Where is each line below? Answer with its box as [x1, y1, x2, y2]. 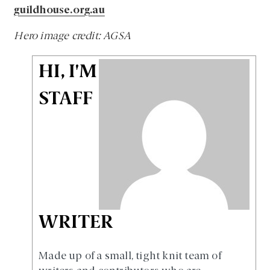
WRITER [39, 214, 113, 233]
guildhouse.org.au [14, 5, 105, 16]
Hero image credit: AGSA [14, 31, 131, 42]
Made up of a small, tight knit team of [39, 251, 221, 262]
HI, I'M [39, 63, 98, 82]
